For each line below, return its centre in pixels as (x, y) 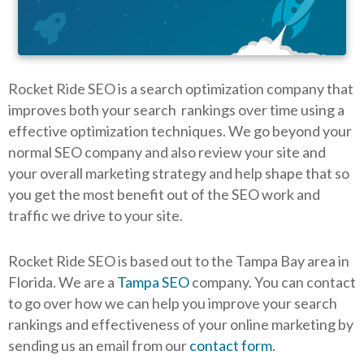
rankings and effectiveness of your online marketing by (181, 324)
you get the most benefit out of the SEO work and (164, 194)
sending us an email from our (99, 345)
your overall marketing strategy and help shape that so (179, 173)
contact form (231, 345)
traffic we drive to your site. (95, 215)
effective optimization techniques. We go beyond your (180, 130)
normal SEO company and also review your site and (167, 152)
